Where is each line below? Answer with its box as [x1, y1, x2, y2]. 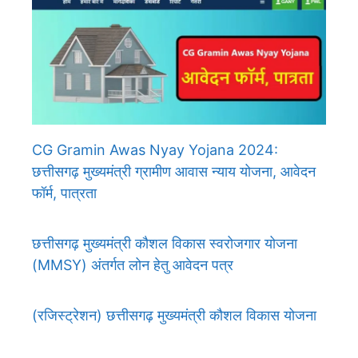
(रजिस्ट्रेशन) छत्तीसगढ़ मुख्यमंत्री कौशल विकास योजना [32, 307, 316, 324]
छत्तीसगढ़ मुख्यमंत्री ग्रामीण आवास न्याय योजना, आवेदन [32, 163, 316, 181]
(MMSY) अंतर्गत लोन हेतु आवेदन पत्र [32, 257, 233, 274]
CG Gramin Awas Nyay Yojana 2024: [32, 141, 278, 159]
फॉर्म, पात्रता [32, 185, 97, 202]
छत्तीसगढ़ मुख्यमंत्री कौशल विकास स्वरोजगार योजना [32, 235, 297, 253]
